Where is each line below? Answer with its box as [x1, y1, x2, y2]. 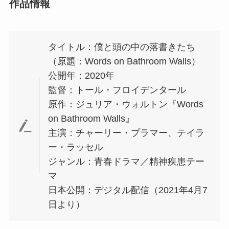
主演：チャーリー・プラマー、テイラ [48, 127, 205, 138]
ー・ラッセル [48, 142, 104, 152]
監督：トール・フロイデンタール [48, 84, 187, 95]
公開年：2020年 [48, 70, 115, 81]
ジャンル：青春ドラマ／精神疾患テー [48, 156, 205, 167]
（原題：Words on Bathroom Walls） [48, 56, 201, 66]
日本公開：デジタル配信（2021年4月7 [48, 185, 208, 195]
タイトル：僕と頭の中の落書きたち [48, 41, 196, 52]
